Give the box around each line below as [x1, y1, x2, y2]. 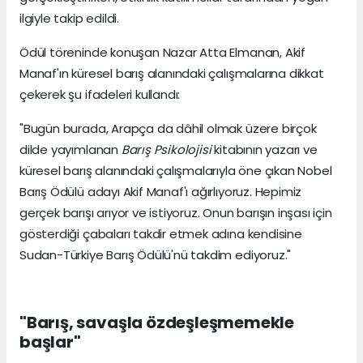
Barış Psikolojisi [121, 141, 211, 159]
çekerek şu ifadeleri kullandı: [19, 86, 181, 104]
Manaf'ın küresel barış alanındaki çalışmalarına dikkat [19, 65, 324, 83]
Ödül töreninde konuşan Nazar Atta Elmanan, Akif [19, 44, 305, 62]
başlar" [19, 331, 81, 354]
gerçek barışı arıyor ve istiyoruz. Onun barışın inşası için [19, 204, 332, 222]
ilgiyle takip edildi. [19, 10, 119, 28]
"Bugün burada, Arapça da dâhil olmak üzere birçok [19, 120, 317, 138]
